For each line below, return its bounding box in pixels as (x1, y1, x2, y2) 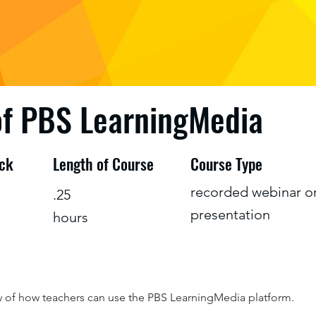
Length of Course (53, 152, 154, 175)
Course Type (190, 152, 262, 175)
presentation (190, 206, 270, 223)
